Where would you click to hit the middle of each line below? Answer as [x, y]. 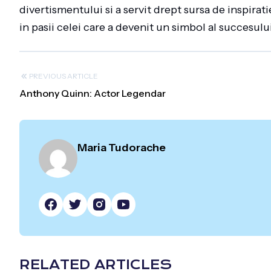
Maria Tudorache [122, 148]
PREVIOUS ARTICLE [64, 76]
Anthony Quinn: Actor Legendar [93, 93]
